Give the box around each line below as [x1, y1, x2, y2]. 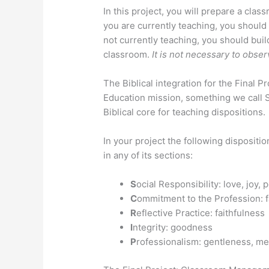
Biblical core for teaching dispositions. [103, 106, 266, 118]
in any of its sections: [103, 150, 193, 162]
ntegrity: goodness [133, 222, 213, 234]
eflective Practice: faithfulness [136, 207, 265, 219]
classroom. [103, 49, 153, 61]
